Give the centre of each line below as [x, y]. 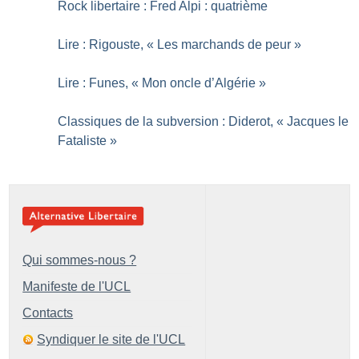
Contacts [48, 313]
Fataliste [83, 141]
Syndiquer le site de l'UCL [111, 340]
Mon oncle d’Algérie [199, 83]
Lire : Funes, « [99, 83]
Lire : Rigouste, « [106, 45]
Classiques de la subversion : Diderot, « [171, 122]
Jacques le [318, 122]
